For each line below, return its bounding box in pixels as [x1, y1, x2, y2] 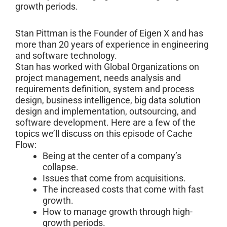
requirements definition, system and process [15, 84, 194, 95]
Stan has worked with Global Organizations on [15, 61, 199, 72]
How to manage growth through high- [43, 206, 193, 217]
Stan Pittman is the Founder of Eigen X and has [15, 28, 203, 39]
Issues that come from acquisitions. [43, 173, 186, 184]
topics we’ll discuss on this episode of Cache [15, 128, 193, 139]
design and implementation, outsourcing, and [15, 106, 196, 117]
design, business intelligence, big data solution [15, 95, 201, 106]
